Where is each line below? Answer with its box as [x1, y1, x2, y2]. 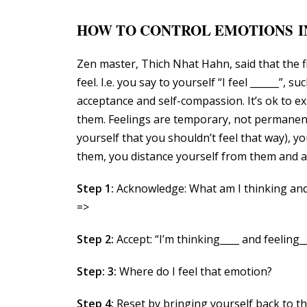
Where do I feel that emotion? [116, 263, 272, 279]
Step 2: [77, 231, 114, 247]
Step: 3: [77, 263, 116, 279]
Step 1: [77, 180, 114, 196]
